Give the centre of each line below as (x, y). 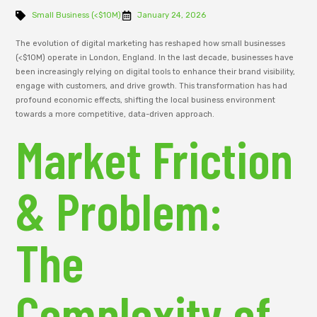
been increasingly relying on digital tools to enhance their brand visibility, (156, 72)
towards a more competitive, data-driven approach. (115, 115)
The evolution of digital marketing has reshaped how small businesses (151, 44)
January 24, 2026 (172, 16)
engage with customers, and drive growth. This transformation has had (152, 86)
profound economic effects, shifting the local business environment (146, 100)
